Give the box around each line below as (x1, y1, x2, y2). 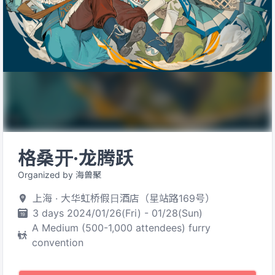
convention (32, 236, 84, 249)
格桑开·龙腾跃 (18, 147, 134, 169)
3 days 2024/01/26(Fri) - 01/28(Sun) (33, 207, 203, 219)
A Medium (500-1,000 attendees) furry (32, 222, 211, 234)
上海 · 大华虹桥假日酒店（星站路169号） (33, 192, 215, 204)
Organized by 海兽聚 (18, 169, 101, 180)
